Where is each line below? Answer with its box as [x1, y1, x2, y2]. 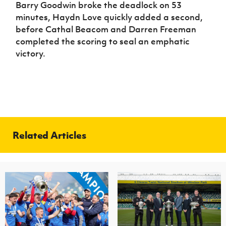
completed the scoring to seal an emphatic [16, 35, 190, 47]
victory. [16, 47, 46, 59]
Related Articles [13, 128, 86, 141]
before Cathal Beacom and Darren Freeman [16, 23, 197, 35]
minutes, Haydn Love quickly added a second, [16, 11, 203, 23]
